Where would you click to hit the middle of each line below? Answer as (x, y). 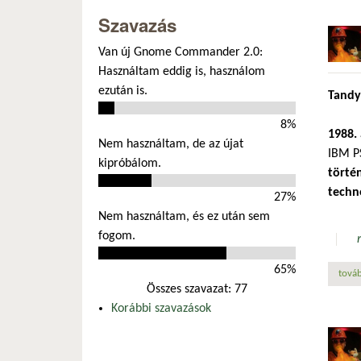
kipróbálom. (130, 163)
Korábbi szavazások (161, 308)
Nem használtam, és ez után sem (184, 216)
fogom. (117, 236)
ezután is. (123, 91)
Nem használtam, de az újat (171, 144)
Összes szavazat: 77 (197, 289)
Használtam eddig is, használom (182, 71)
